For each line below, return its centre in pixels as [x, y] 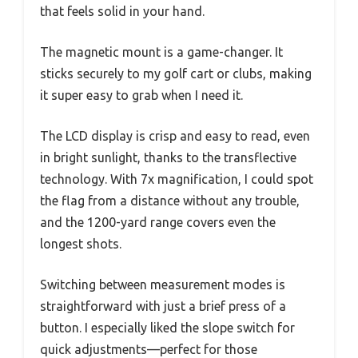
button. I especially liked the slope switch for [167, 327]
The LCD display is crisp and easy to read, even [175, 135]
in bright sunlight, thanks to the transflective [168, 157]
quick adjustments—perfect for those [149, 349]
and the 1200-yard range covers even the [158, 222]
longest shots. [81, 243]
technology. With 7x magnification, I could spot [177, 179]
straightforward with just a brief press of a [163, 306]
